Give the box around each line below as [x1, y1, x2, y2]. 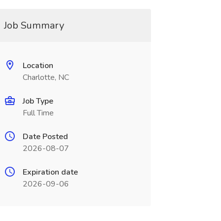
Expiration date [22, 167, 78, 178]
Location [22, 60, 53, 71]
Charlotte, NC [22, 72, 69, 83]
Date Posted [22, 131, 68, 142]
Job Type [22, 96, 53, 107]
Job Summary [3, 19, 64, 32]
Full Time [22, 108, 54, 118]
